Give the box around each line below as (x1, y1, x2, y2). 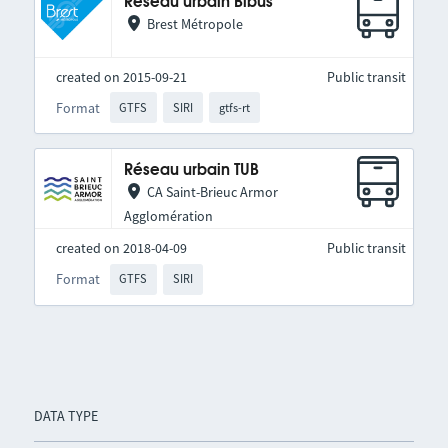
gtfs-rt (218, 99, 250, 115)
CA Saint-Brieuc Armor (146, 183, 278, 202)
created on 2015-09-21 (55, 68, 187, 86)
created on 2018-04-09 (55, 239, 187, 258)
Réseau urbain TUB (123, 163, 259, 179)
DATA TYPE (33, 406, 98, 425)
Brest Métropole (146, 15, 243, 33)
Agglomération (123, 207, 213, 226)
